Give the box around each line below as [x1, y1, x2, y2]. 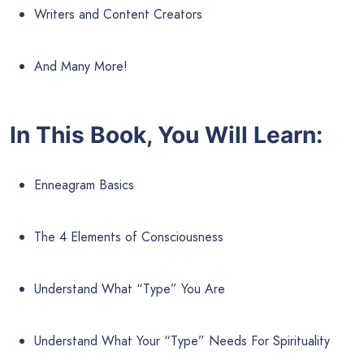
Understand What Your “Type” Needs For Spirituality [34, 331, 330, 350]
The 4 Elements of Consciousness [34, 227, 223, 246]
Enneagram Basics [34, 175, 134, 194]
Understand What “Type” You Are [34, 279, 225, 298]
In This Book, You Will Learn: [10, 120, 323, 149]
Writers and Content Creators [34, 4, 202, 24]
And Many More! [34, 56, 128, 76]
